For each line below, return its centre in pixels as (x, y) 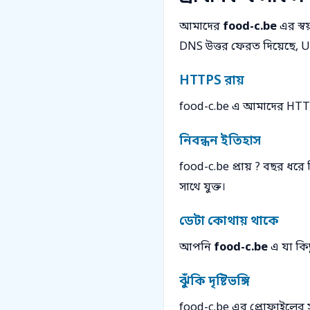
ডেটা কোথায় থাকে (229, 222)
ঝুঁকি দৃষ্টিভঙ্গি (215, 282)
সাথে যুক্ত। (202, 188)
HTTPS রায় (212, 82)
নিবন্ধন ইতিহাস (220, 142)
